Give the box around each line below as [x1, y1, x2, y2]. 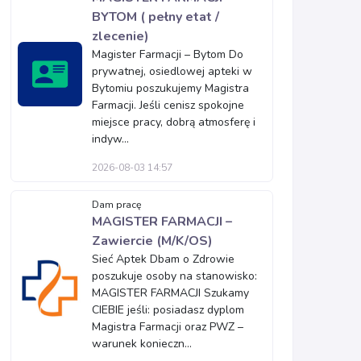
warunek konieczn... [92, 336, 192, 351]
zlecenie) [92, 27, 149, 45]
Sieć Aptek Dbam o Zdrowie [92, 251, 234, 267]
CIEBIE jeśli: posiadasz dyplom [92, 302, 244, 317]
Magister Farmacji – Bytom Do [92, 47, 243, 62]
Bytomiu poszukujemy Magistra [92, 81, 249, 96]
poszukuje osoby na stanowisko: [92, 268, 257, 284]
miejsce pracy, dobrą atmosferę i [92, 114, 255, 130]
